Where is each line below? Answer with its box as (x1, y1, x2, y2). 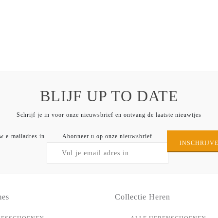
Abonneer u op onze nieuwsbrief (62, 133, 152, 140)
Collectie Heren (115, 193, 170, 201)
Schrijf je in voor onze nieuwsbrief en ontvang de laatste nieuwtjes (17, 111, 201, 119)
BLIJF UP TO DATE (39, 87, 179, 105)
